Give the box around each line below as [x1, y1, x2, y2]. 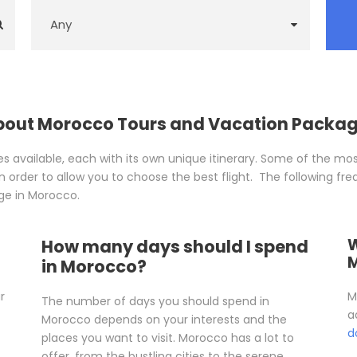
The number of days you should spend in [41, 293, 270, 310]
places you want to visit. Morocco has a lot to [41, 330, 295, 347]
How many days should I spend [41, 235, 309, 259]
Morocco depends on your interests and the [41, 312, 288, 328]
